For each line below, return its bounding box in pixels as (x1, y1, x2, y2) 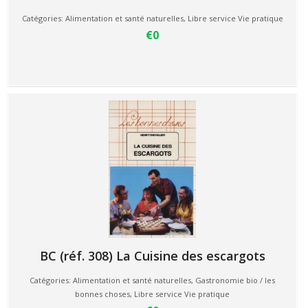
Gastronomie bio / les (195, 275, 275, 285)
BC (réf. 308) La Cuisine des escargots (39, 247, 265, 264)
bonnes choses (75, 289, 130, 299)
